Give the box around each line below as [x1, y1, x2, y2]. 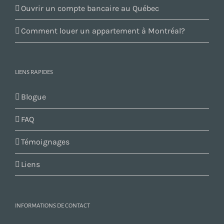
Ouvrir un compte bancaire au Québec [21, 3, 159, 13]
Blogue [21, 92, 46, 102]
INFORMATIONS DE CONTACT [15, 202, 90, 209]
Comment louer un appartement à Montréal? [21, 26, 185, 36]
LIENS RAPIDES [15, 69, 53, 76]
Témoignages [21, 137, 69, 147]
